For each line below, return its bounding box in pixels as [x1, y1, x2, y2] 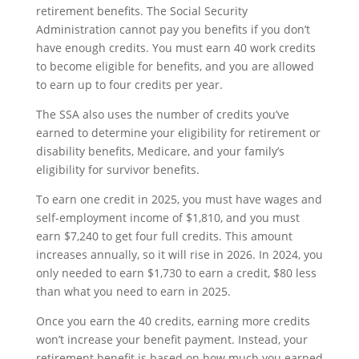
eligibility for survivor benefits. [35, 161, 200, 177]
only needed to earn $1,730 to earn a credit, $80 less [35, 264, 317, 280]
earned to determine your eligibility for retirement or [35, 124, 321, 140]
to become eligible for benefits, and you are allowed [35, 58, 314, 74]
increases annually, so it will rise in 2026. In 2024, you [35, 246, 323, 262]
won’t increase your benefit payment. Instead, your [35, 331, 308, 347]
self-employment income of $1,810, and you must [35, 209, 300, 225]
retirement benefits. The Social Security [35, 2, 248, 18]
